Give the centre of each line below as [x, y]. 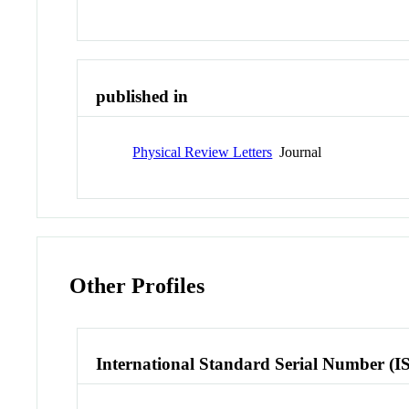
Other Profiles [137, 285]
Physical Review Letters [203, 152]
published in [142, 97]
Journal [297, 152]
